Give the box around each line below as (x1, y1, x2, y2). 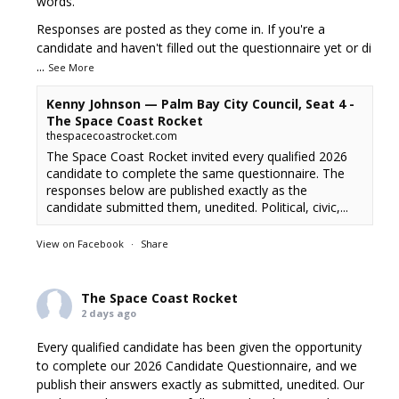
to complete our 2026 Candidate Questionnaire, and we (37, 356, 358, 374)
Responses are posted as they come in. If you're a (37, 20, 326, 37)
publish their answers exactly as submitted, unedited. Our (37, 375, 365, 393)
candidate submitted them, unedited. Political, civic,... (46, 198, 349, 216)
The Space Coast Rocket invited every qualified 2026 (46, 147, 348, 165)
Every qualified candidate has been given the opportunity (37, 338, 362, 355)
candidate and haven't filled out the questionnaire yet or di (37, 38, 372, 56)
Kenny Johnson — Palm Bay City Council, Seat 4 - (46, 94, 355, 112)
